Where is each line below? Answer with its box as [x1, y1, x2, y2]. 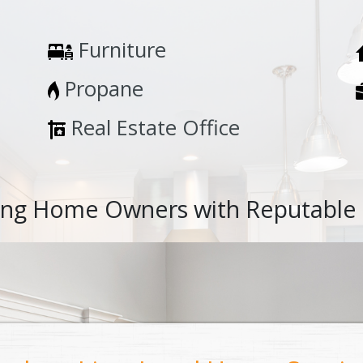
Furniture [73, 36, 166, 65]
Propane [59, 75, 143, 104]
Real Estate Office [66, 113, 240, 143]
